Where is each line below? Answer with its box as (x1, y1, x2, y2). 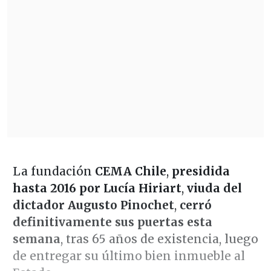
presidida (168, 163, 230, 178)
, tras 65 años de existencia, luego (60, 231, 258, 246)
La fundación (12, 163, 95, 178)
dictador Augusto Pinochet (12, 197, 174, 212)
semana (12, 231, 60, 246)
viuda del (186, 180, 242, 195)
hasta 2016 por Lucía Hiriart (12, 180, 181, 195)
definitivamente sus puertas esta (12, 214, 212, 229)
